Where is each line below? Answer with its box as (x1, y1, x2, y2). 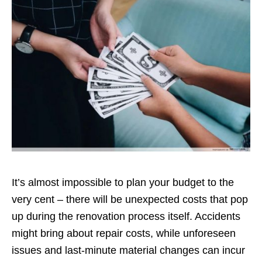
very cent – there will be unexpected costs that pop (12, 194, 248, 205)
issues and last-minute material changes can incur (12, 244, 245, 256)
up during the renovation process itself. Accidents (12, 211, 240, 222)
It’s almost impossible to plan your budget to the (12, 177, 234, 188)
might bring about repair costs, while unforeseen (12, 227, 236, 239)
